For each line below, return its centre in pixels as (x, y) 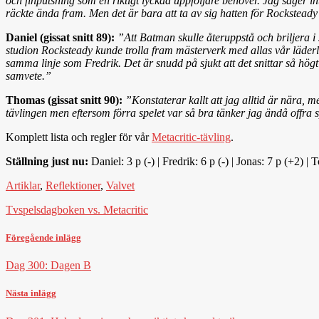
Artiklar (23, 185)
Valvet (120, 185)
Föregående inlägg (43, 237)
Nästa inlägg (31, 293)
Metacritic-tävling (191, 137)
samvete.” (28, 75)
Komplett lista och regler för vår (79, 137)
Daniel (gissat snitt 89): (60, 37)
